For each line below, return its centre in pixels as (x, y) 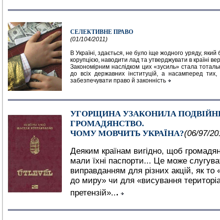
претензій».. (93, 193)
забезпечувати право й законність (118, 81)
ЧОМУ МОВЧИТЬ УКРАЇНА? (127, 133)
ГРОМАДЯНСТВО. (107, 124)
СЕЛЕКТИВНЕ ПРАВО (102, 32)
